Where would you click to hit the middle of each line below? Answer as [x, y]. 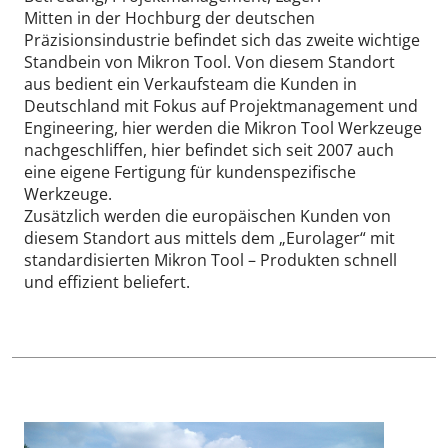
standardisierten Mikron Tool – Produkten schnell [210, 259]
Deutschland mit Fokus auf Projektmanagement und [221, 105]
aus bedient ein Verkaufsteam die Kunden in [190, 83]
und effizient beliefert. [107, 281]
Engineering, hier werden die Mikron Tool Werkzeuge [223, 127]
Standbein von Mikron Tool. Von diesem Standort [209, 61]
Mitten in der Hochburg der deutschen [169, 17]
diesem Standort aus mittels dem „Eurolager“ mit [209, 237]
